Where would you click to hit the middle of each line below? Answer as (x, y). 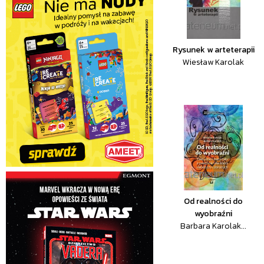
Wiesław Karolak (214, 62)
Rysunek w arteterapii (213, 50)
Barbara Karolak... (214, 226)
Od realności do (214, 201)
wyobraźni (214, 214)
